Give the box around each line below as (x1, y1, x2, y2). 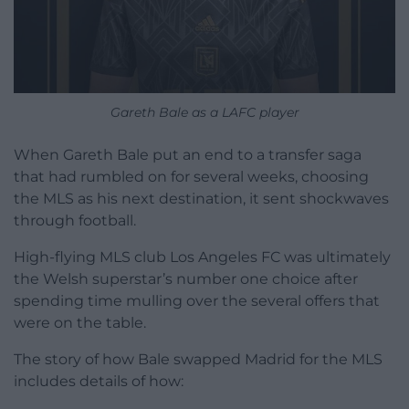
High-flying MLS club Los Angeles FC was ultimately (14, 247, 391, 266)
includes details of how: (14, 372, 184, 390)
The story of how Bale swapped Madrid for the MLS (14, 350, 383, 368)
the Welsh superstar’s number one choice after (14, 269, 358, 288)
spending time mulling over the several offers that (14, 291, 380, 309)
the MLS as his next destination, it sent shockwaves (14, 189, 389, 207)
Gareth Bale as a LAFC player (110, 103, 299, 121)
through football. (14, 211, 136, 229)
